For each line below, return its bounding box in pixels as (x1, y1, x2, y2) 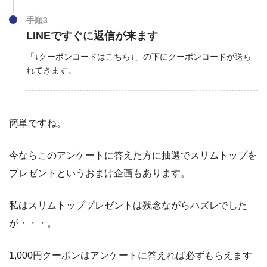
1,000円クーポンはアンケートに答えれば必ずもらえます (9, 250, 252, 261)
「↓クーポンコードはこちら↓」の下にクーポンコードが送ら (26, 51, 252, 61)
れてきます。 (26, 65, 76, 75)
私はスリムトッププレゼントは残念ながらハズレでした (9, 200, 247, 211)
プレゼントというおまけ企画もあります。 (9, 168, 190, 179)
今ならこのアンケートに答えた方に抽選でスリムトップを (9, 150, 257, 161)
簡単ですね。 (9, 118, 66, 129)
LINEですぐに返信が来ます (26, 30, 158, 42)
